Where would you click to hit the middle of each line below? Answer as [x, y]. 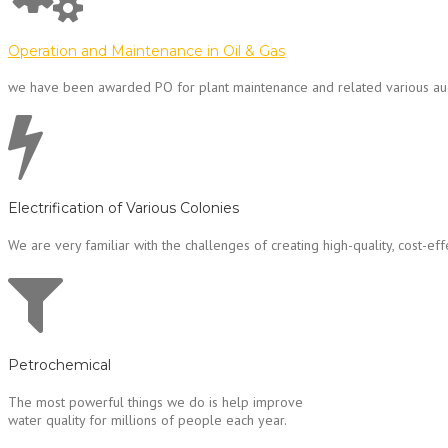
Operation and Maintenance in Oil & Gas [146, 50]
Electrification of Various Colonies [123, 207]
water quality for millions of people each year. [147, 419]
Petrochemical [59, 365]
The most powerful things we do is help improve [155, 401]
